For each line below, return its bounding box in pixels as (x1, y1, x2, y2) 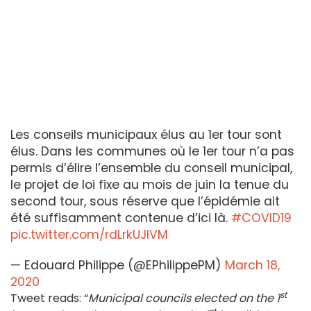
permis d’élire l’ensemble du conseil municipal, (10, 160, 292, 177)
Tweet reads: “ (10, 290, 88, 307)
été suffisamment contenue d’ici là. (10, 210, 231, 227)
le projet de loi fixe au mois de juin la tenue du (10, 176, 289, 194)
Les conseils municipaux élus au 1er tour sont (10, 126, 282, 144)
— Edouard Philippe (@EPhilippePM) (10, 257, 225, 274)
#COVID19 (231, 210, 292, 227)
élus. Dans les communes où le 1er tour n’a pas (10, 143, 294, 160)
